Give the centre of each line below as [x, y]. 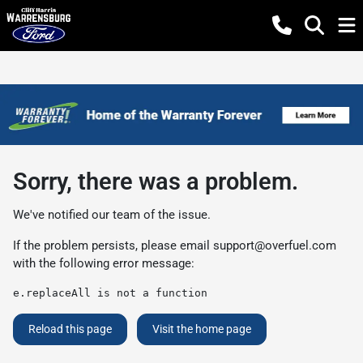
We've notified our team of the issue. [112, 214]
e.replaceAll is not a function [110, 293]
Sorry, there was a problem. [156, 181]
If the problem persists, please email [113, 245]
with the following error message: [104, 263]
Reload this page [70, 329]
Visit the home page [202, 329]
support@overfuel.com [275, 245]
